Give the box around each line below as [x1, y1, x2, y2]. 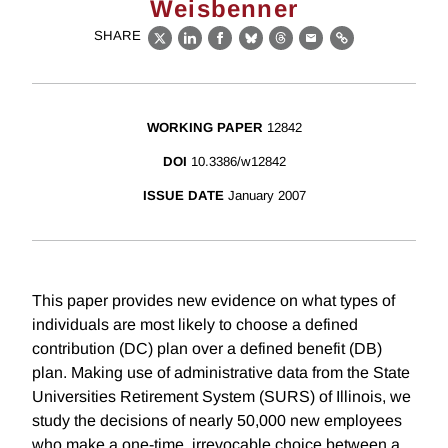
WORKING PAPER [146, 120, 263, 136]
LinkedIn [189, 40, 256, 58]
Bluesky [250, 40, 313, 58]
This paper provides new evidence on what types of [32, 292, 395, 310]
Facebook [219, 40, 296, 58]
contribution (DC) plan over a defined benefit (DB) [32, 340, 382, 358]
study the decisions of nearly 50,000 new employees [32, 412, 402, 430]
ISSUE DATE [142, 188, 224, 204]
